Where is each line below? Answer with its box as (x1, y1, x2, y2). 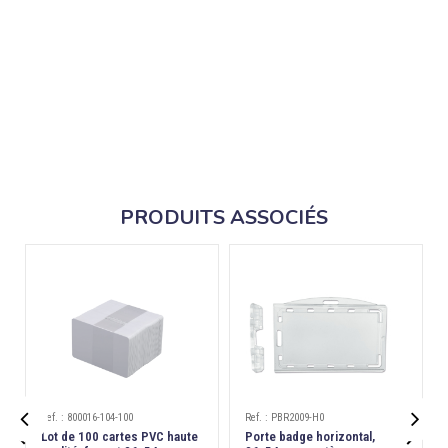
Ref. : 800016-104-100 (41, 410, 133, 424)
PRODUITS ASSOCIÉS (120, 203, 328, 231)
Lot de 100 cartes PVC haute (41, 428, 198, 444)
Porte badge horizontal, (245, 428, 375, 444)
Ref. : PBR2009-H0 (245, 410, 324, 424)
